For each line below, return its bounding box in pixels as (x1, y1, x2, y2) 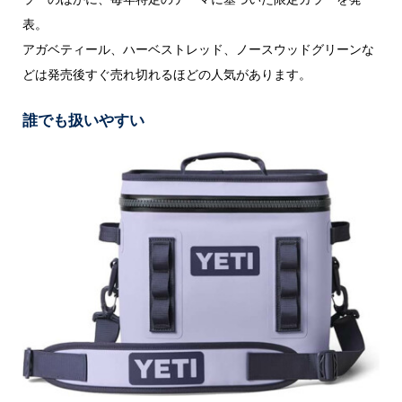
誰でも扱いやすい (22, 109, 144, 130)
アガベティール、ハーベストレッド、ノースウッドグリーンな (22, 40, 374, 58)
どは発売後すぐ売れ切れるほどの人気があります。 (22, 66, 311, 83)
